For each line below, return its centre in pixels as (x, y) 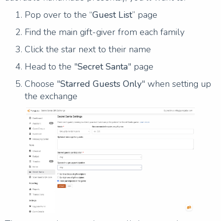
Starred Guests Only (101, 84)
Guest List (112, 15)
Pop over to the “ (58, 15)
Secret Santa (103, 66)
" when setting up (176, 84)
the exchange (51, 96)
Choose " (42, 84)
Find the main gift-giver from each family (105, 32)
